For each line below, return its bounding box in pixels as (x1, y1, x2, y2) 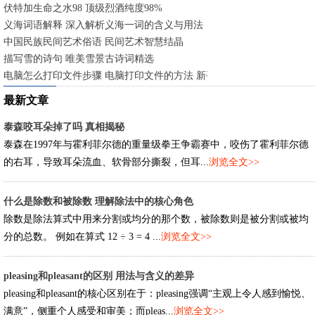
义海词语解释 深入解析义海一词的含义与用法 (4, 20, 203, 30)
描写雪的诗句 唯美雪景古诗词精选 (4, 53, 154, 64)
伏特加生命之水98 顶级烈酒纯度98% (4, 3, 162, 13)
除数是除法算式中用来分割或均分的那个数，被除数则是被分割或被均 (4, 214, 309, 224)
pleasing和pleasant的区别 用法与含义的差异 (4, 271, 194, 281)
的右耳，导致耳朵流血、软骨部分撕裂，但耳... (4, 157, 209, 167)
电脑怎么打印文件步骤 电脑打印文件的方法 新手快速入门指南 (4, 70, 275, 81)
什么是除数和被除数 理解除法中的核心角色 (4, 196, 193, 207)
